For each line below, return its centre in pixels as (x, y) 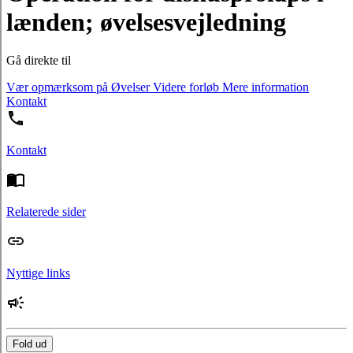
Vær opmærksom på (57, 87)
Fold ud (30, 344)
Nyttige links (38, 273)
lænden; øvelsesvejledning (146, 22)
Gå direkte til (39, 61)
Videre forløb (184, 87)
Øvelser (129, 87)
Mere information (264, 87)
